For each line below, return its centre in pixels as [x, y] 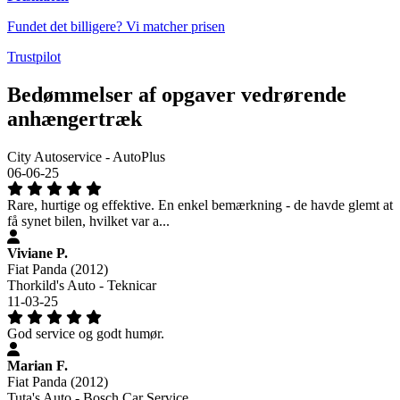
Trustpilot [34, 56]
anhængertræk [75, 118]
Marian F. [37, 365]
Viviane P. [37, 253]
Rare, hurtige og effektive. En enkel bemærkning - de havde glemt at [200, 204]
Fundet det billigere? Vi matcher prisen [116, 26]
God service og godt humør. [86, 333]
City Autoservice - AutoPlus [86, 156]
